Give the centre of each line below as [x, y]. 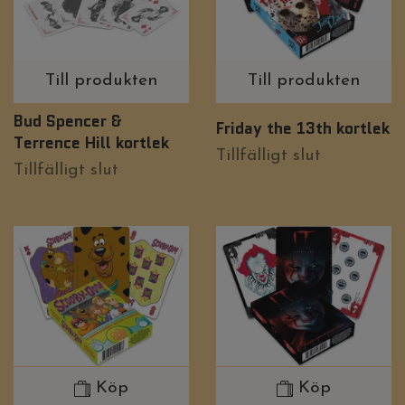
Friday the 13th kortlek [303, 128]
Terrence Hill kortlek [91, 143]
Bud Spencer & [68, 121]
